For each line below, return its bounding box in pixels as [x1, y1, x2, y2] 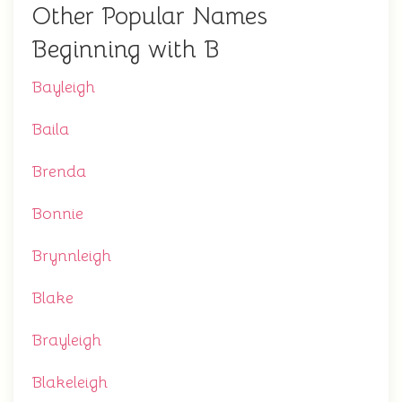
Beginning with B [31, 34, 220, 66]
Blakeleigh [31, 372, 108, 393]
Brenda [31, 162, 86, 182]
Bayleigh [31, 77, 95, 98]
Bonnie [31, 204, 83, 224]
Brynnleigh [31, 246, 111, 267]
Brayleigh [31, 330, 101, 351]
